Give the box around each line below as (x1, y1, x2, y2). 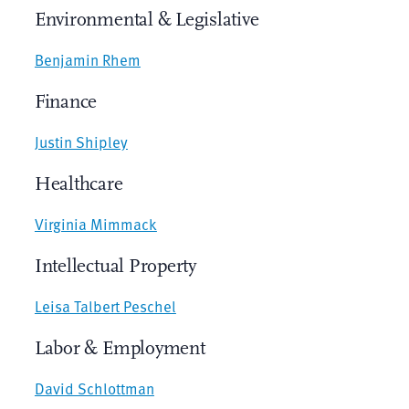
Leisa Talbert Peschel (34, 294, 176, 318)
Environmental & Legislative (34, 7, 259, 31)
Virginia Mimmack (34, 212, 157, 236)
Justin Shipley (34, 130, 128, 153)
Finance (34, 89, 98, 113)
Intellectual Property (34, 254, 196, 278)
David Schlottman (34, 376, 154, 400)
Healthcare (34, 172, 123, 195)
